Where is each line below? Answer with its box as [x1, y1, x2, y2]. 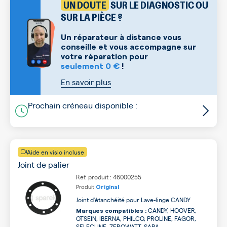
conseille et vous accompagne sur [61, 43, 196, 51]
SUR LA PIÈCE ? [61, 10, 123, 23]
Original [96, 184, 119, 190]
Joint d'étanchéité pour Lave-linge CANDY [76, 196, 191, 204]
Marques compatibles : [76, 208, 146, 214]
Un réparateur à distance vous [61, 33, 181, 42]
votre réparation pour [61, 53, 148, 61]
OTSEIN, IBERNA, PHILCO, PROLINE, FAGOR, [76, 214, 196, 222]
